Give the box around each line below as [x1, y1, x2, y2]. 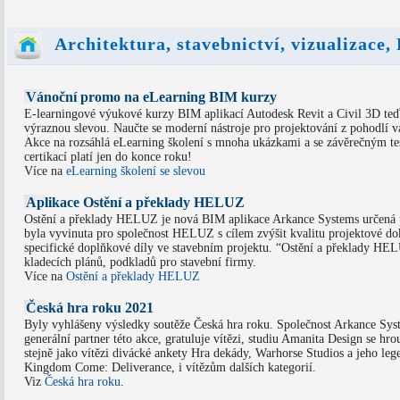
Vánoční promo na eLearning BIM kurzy [25, 88, 277, 104]
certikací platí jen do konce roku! [23, 149, 192, 163]
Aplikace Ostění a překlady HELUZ [25, 194, 245, 210]
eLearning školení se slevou [65, 163, 205, 178]
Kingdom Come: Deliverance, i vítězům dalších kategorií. [23, 360, 316, 374]
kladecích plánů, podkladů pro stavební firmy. [23, 254, 256, 269]
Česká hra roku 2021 [25, 299, 154, 315]
